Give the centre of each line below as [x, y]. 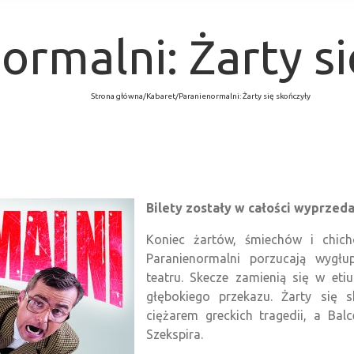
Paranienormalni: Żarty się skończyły [245, 96]
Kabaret [161, 96]
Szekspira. [175, 334]
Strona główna [117, 96]
